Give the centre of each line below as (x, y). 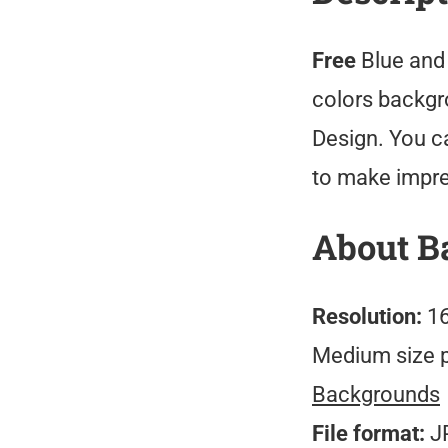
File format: (368, 433)
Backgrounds (376, 394)
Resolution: (367, 316)
